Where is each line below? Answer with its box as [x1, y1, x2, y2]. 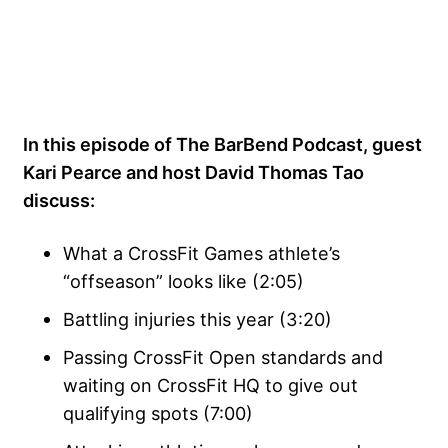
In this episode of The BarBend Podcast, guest [23, 133, 422, 156]
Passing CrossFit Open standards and [63, 346, 383, 369]
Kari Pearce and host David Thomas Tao [23, 161, 364, 184]
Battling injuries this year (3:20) [63, 308, 332, 331]
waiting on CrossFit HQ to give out [63, 374, 358, 397]
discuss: [23, 189, 95, 212]
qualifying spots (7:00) [63, 402, 253, 425]
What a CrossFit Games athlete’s [63, 242, 340, 265]
